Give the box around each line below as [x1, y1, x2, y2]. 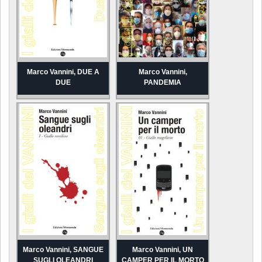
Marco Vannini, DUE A [26, 67, 99, 76]
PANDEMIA [144, 78, 182, 87]
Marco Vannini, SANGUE [22, 246, 104, 254]
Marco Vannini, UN [132, 246, 194, 254]
